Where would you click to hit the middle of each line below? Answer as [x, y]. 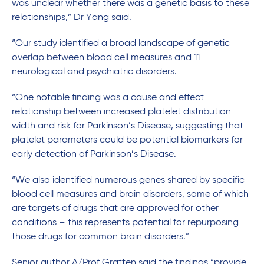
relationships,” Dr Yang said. [72, 18]
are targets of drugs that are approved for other [115, 209]
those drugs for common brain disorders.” [100, 237]
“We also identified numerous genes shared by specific [128, 181]
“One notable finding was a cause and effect [108, 98]
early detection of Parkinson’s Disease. [94, 155]
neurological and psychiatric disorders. [97, 72]
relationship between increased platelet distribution [121, 112]
